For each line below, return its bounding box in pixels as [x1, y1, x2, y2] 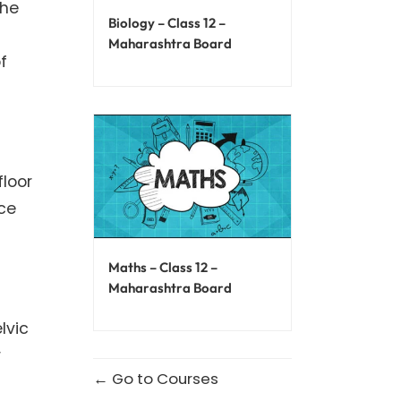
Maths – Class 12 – [107, 258, 218, 276]
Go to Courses [107, 367, 218, 389]
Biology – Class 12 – [107, 13, 226, 31]
